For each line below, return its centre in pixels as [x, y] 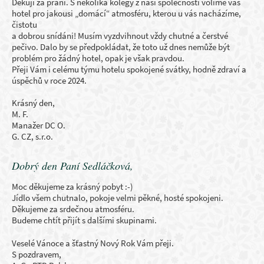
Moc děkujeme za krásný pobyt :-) [72, 187]
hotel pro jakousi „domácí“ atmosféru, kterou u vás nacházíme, [126, 13]
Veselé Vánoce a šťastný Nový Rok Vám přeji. [93, 243]
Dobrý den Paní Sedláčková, [72, 166]
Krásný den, [33, 103]
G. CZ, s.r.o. [32, 136]
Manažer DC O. [39, 125]
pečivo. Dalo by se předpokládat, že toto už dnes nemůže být [121, 47]
